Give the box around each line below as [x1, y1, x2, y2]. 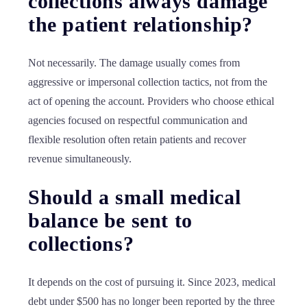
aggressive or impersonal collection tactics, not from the [28, 76, 267, 88]
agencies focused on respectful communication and [28, 114, 247, 126]
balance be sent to [28, 209, 193, 232]
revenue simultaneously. [28, 153, 132, 164]
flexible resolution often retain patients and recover [28, 134, 246, 145]
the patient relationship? [28, 13, 254, 36]
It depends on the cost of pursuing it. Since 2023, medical [28, 276, 275, 288]
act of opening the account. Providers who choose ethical [28, 95, 274, 107]
